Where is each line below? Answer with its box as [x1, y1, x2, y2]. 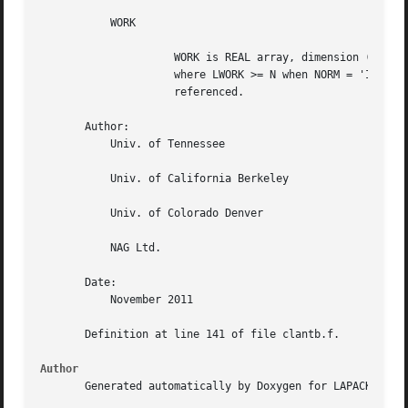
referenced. [40, 86, 143, 99]
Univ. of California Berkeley [40, 172, 92, 186]
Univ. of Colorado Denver [40, 207, 92, 220]
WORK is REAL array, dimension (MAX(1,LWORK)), [40, 51, 143, 65]
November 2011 [40, 293, 92, 307]
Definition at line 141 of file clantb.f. [40, 328, 341, 342]
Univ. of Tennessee [40, 138, 92, 151]
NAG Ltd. [40, 241, 92, 255]
